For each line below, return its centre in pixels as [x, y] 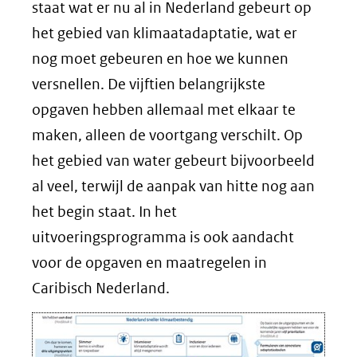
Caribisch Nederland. [101, 288]
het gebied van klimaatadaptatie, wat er [165, 33]
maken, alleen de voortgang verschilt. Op [167, 135]
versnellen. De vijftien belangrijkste [149, 84]
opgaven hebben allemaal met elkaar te [164, 110]
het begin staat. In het [104, 212]
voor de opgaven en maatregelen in [149, 263]
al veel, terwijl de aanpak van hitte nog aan [173, 186]
